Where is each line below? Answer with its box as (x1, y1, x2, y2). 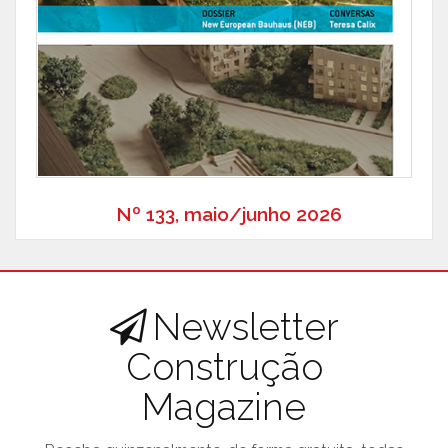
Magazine (142, 385, 306, 430)
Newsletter (152, 305, 339, 350)
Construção (125, 345, 323, 390)
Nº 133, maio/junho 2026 (116, 203, 342, 226)
